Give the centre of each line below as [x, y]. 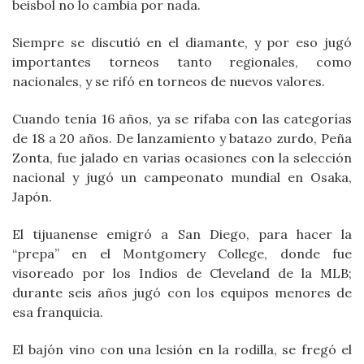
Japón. [32, 197]
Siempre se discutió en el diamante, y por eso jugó [182, 43]
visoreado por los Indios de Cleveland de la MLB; [182, 273]
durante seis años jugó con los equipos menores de [182, 293]
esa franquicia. [58, 312]
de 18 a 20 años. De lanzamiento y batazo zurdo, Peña [182, 139]
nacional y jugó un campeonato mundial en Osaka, [182, 178]
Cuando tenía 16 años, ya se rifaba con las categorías [182, 119]
